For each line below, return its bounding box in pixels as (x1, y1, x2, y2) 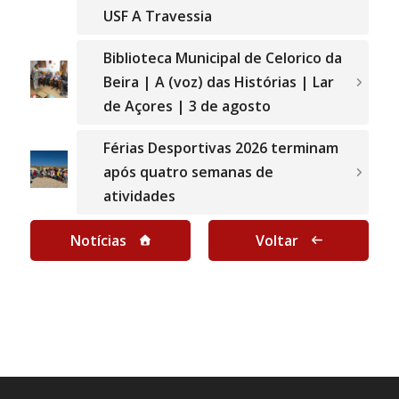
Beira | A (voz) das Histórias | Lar (102, 72, 334, 93)
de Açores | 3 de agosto (102, 96, 271, 117)
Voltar (255, 231, 298, 251)
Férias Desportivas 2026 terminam (102, 138, 338, 159)
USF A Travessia (102, 6, 212, 27)
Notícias (69, 231, 126, 251)
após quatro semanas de (102, 162, 273, 183)
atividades (102, 186, 175, 207)
